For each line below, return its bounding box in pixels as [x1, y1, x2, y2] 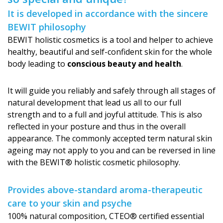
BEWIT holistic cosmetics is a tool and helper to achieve [7, 34, 213, 45]
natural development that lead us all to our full [7, 97, 181, 108]
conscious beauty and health [67, 58, 181, 69]
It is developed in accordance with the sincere [7, 7, 208, 19]
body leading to [7, 58, 67, 69]
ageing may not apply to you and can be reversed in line [7, 145, 216, 156]
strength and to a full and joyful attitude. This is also [7, 109, 202, 120]
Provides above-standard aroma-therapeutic [7, 184, 203, 196]
